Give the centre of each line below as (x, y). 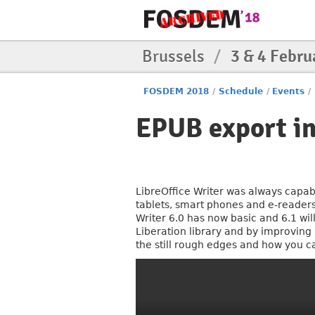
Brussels (175, 56)
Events (289, 91)
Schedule (240, 91)
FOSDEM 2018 (176, 91)
